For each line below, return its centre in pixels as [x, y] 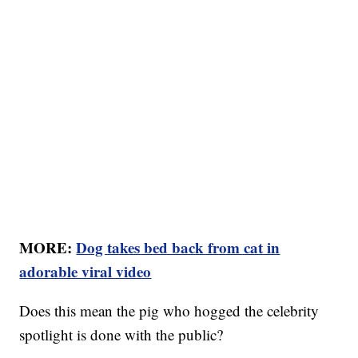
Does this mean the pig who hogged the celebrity [169, 311]
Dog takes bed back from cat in [178, 248]
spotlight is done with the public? [121, 335]
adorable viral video [86, 272]
